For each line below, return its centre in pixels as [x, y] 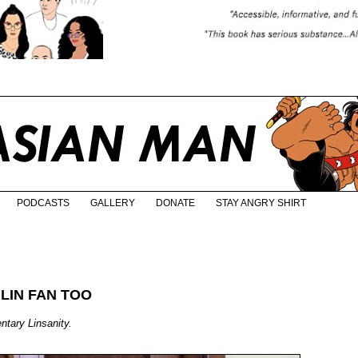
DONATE [175, 203]
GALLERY [113, 203]
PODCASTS [43, 203]
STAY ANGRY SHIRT [261, 203]
